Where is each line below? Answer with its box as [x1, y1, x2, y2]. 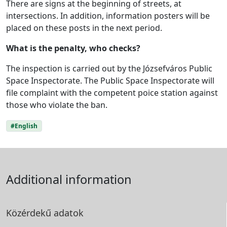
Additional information [6, 171, 132, 187]
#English [10, 121, 37, 130]
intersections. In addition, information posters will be [6, 10, 210, 21]
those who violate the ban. [6, 99, 107, 110]
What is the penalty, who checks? [6, 42, 140, 54]
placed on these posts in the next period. [6, 22, 162, 33]
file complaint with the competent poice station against [6, 87, 218, 98]
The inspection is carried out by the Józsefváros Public [6, 62, 212, 74]
